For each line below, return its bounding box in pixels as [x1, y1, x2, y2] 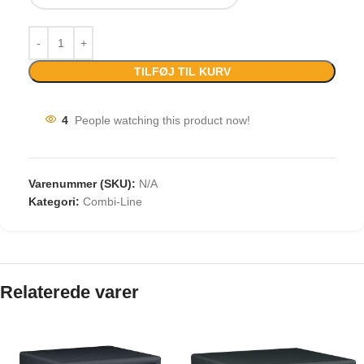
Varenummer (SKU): [28, 176, 139, 190]
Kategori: [28, 194, 80, 208]
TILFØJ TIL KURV [133, 64, 231, 78]
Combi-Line [83, 194, 142, 208]
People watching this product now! [75, 113, 250, 127]
